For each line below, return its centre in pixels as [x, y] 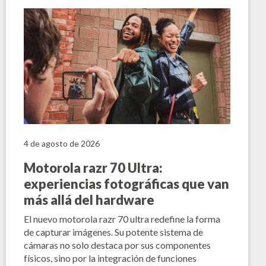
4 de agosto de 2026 [61, 144]
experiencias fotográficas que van [126, 184]
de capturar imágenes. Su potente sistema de [113, 232]
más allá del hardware [89, 200]
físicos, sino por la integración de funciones [110, 258]
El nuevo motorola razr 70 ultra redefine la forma [122, 219]
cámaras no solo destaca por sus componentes [117, 245]
